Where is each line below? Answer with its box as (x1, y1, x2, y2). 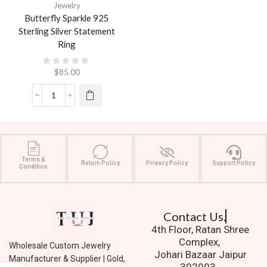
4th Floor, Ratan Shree (151, 223, 250, 235)
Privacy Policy (146, 159, 188, 166)
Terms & (21, 156, 45, 163)
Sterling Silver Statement (18, 25, 115, 36)
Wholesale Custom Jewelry (9, 240, 111, 250)
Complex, (178, 235, 222, 248)
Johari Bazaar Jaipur (154, 248, 247, 260)
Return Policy (80, 159, 120, 166)
